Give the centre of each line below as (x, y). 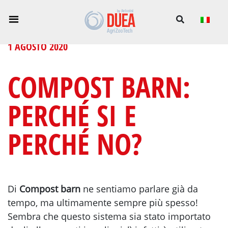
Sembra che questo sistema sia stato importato (109, 217)
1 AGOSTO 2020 (38, 47)
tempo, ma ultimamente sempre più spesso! (103, 203)
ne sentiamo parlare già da (139, 189)
